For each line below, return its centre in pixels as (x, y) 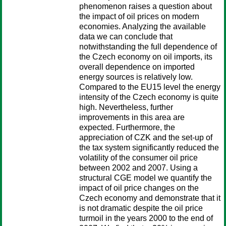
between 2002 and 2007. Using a (138, 168)
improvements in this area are (132, 117)
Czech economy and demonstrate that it (150, 198)
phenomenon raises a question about (146, 6)
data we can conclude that (126, 37)
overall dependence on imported (137, 67)
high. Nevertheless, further (126, 107)
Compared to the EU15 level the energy (150, 87)
